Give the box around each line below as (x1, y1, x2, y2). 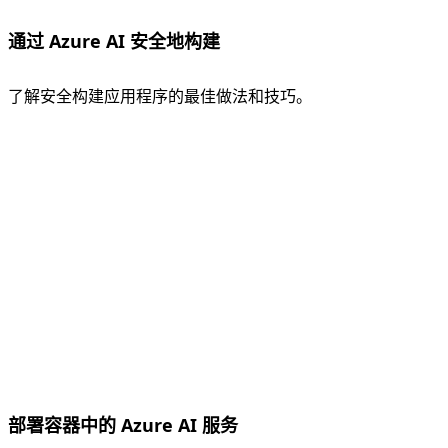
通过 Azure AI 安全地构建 (8, 29, 220, 54)
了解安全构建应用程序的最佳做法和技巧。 (8, 85, 312, 108)
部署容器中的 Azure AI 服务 (8, 413, 238, 438)
